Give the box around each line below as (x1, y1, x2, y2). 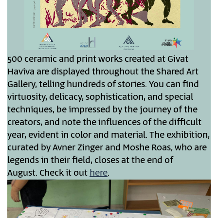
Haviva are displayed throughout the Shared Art (7, 66, 199, 79)
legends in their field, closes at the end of (7, 154, 173, 167)
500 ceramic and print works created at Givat (7, 53, 188, 66)
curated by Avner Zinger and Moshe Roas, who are (7, 142, 207, 155)
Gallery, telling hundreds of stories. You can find (7, 78, 199, 91)
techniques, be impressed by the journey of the (7, 104, 198, 117)
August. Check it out (7, 167, 90, 180)
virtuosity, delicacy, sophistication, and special (7, 91, 193, 104)
